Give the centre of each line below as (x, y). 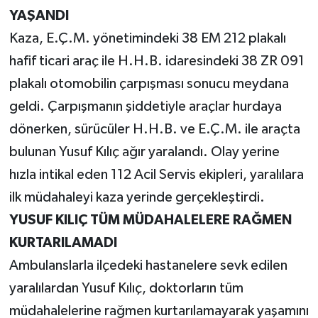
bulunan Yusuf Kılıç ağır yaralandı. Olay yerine (144, 152)
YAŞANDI (39, 16)
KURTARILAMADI (63, 243)
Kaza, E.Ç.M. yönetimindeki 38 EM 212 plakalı (147, 39)
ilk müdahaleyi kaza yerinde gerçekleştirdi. (137, 198)
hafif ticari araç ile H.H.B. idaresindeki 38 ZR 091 (157, 61)
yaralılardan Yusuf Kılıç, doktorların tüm (126, 289)
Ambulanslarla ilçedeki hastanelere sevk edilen (148, 266)
